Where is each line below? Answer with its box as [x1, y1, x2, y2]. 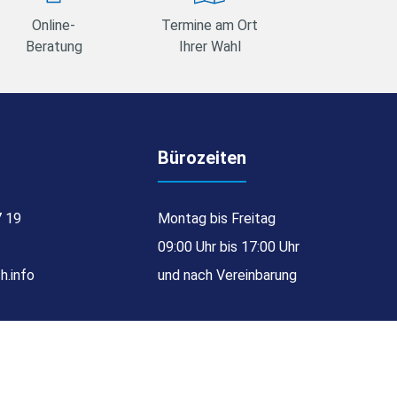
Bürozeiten [158, 146, 247, 168]
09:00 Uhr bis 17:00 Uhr [158, 237, 300, 255]
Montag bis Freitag [158, 209, 276, 227]
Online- [32, 16, 76, 34]
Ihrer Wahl [178, 37, 241, 55]
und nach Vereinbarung [158, 266, 298, 284]
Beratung [25, 37, 82, 55]
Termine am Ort [161, 16, 259, 34]
